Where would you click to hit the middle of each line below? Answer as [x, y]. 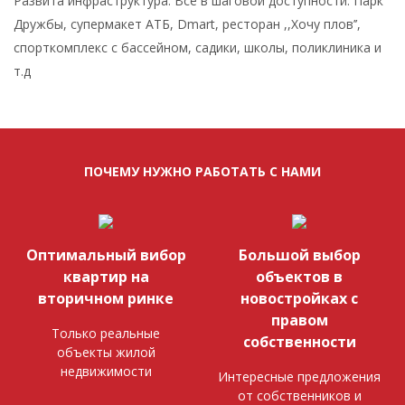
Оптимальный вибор [106, 254]
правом [299, 320]
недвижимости [106, 371]
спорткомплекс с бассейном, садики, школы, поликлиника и [198, 47]
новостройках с [299, 298]
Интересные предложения [299, 376]
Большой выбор [299, 254]
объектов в [299, 276]
